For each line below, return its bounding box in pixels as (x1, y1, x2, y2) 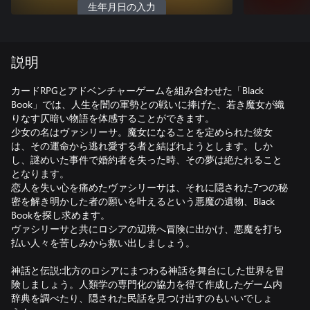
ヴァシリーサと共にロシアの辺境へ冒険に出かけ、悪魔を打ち (11, 222, 282, 235)
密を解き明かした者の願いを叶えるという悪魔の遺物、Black (11, 194, 275, 208)
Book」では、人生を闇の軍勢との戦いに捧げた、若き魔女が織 (11, 98, 284, 111)
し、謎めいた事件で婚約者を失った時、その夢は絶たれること (11, 153, 282, 166)
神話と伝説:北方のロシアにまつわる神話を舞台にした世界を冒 (11, 264, 284, 277)
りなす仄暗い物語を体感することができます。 (11, 111, 215, 125)
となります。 (11, 167, 69, 180)
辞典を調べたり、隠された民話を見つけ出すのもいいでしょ (11, 291, 273, 304)
